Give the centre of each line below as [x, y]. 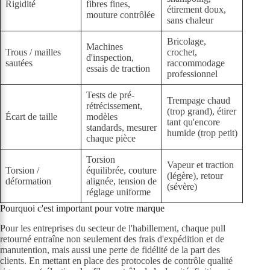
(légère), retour [195, 176]
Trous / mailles [33, 52]
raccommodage [196, 63]
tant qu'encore [193, 122]
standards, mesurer [121, 128]
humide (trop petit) [202, 133]
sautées [19, 63]
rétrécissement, [114, 106]
